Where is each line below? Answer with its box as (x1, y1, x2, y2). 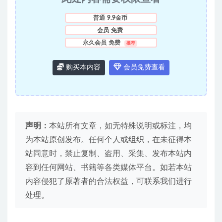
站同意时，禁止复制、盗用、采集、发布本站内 (25, 150, 192, 158)
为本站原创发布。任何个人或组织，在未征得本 (25, 136, 192, 144)
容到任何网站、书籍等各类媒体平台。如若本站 (25, 164, 192, 172)
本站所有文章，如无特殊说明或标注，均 (49, 122, 192, 130)
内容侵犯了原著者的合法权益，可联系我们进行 (25, 177, 192, 186)
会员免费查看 (121, 64, 165, 71)
